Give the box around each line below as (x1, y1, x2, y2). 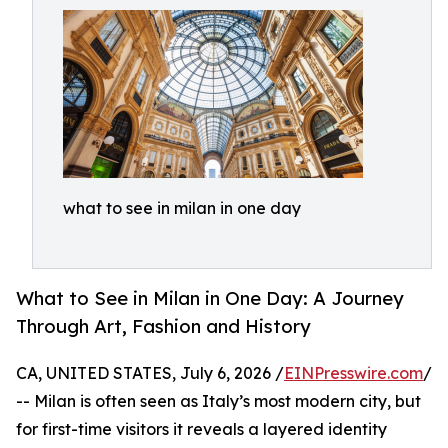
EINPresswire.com (284, 363, 423, 384)
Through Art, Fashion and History (16, 315, 311, 338)
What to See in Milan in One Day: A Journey (16, 287, 404, 310)
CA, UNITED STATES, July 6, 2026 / (16, 363, 284, 384)
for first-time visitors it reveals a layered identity (16, 419, 387, 440)
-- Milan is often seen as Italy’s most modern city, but (16, 391, 421, 412)
